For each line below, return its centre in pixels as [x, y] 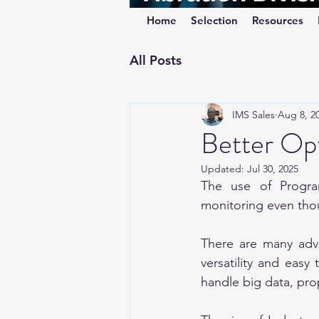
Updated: [224, 169]
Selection [214, 20]
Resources [278, 20]
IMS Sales [253, 114]
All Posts [156, 60]
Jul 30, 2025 [273, 169]
